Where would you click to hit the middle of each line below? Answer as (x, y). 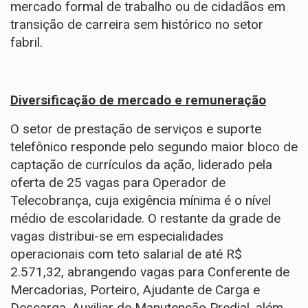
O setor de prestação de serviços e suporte (136, 129)
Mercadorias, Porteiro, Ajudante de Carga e (135, 290)
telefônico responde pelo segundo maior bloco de (154, 147)
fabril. (26, 42)
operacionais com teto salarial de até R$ (126, 254)
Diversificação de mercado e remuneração (138, 100)
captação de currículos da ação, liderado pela (141, 165)
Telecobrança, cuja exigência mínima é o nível (141, 200)
